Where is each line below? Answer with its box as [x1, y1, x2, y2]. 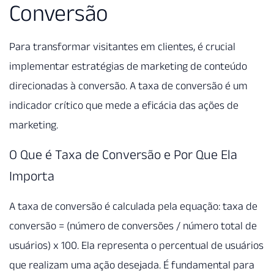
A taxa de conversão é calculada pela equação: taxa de [9, 199, 257, 212]
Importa [9, 168, 54, 183]
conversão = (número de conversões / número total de [9, 219, 257, 232]
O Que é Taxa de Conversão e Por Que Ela [9, 146, 237, 161]
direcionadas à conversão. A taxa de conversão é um [9, 80, 248, 92]
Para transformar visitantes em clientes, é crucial [9, 40, 235, 53]
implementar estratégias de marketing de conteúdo [9, 60, 247, 73]
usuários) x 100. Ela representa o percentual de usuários [9, 239, 264, 251]
